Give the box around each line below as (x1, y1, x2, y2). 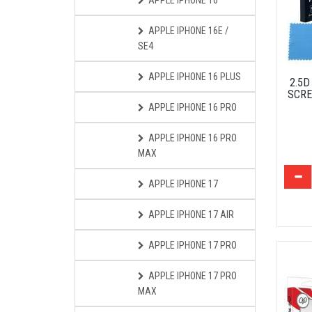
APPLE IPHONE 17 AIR (148, 209, 234, 220)
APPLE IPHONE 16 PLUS (148, 71, 241, 82)
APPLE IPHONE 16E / (148, 25, 228, 36)
